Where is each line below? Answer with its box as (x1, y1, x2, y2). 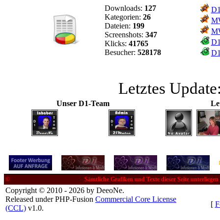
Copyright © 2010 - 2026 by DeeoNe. (5, 186, 124, 194)
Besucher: (104, 48, 137, 56)
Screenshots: (104, 30, 145, 39)
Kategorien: (104, 12, 143, 21)
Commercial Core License (95, 194, 176, 203)
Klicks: (104, 39, 129, 48)
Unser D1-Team (56, 99, 110, 108)
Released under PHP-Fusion (5, 194, 95, 203)
